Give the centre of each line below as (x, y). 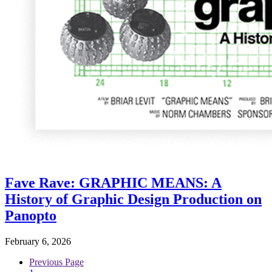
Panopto (31, 216)
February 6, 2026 (38, 241)
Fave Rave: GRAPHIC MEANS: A (113, 183)
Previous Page (56, 262)
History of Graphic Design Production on (133, 199)
